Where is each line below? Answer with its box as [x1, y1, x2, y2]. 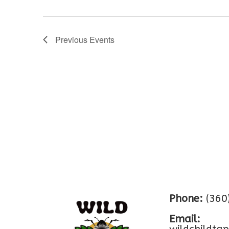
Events [89, 34, 114, 45]
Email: [169, 213, 200, 225]
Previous [55, 34, 89, 45]
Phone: [169, 193, 203, 204]
